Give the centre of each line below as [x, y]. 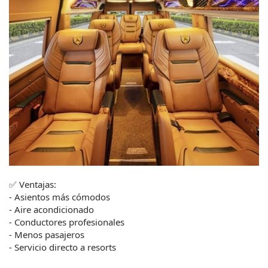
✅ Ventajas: [33, 185]
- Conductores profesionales [67, 222]
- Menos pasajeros [47, 235]
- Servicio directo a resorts [63, 247]
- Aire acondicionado [51, 210]
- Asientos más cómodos [60, 197]
